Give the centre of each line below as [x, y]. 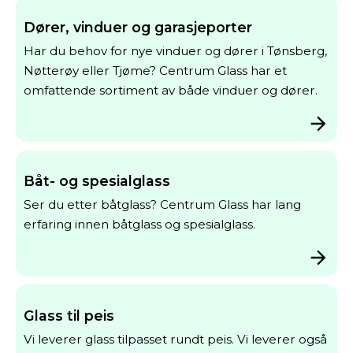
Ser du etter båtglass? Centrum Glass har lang [162, 205]
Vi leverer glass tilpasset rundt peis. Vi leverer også [175, 339]
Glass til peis [69, 315]
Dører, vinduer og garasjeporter [137, 27]
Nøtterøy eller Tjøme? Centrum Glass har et [155, 70]
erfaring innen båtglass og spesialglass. [139, 225]
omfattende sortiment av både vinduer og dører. [170, 90]
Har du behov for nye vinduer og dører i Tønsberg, [175, 50]
